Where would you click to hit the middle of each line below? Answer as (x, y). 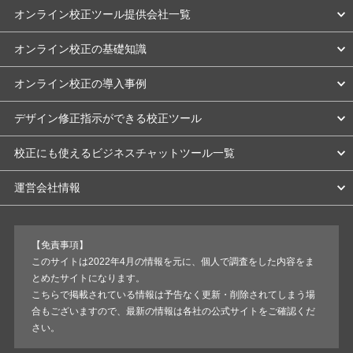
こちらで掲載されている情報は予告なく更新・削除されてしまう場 (174, 294)
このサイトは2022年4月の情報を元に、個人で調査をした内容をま (173, 261)
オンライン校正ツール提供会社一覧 (102, 14)
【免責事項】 (60, 245)
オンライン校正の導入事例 (80, 83)
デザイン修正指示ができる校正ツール (108, 118)
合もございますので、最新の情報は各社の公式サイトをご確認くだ (174, 311)
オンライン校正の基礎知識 (80, 48)
